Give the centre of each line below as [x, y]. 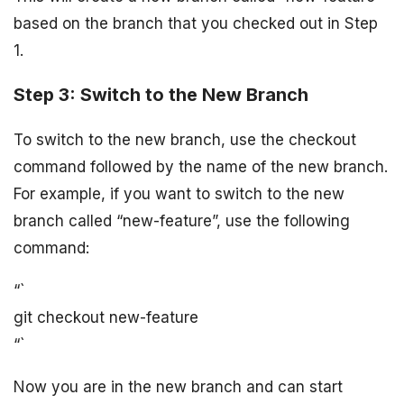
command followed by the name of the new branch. [201, 166]
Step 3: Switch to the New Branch [161, 94]
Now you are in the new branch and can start [178, 386]
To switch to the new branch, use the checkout [185, 139]
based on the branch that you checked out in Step [196, 23]
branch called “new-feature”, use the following [182, 220]
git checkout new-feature [106, 317]
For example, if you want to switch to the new [179, 193]
